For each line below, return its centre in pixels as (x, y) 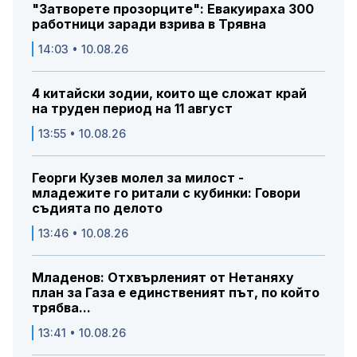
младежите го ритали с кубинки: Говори (166, 192)
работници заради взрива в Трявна (149, 24)
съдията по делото (97, 208)
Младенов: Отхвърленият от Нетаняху (163, 277)
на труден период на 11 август (132, 108)
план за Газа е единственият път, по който (176, 292)
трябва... (61, 307)
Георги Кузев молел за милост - (138, 177)
